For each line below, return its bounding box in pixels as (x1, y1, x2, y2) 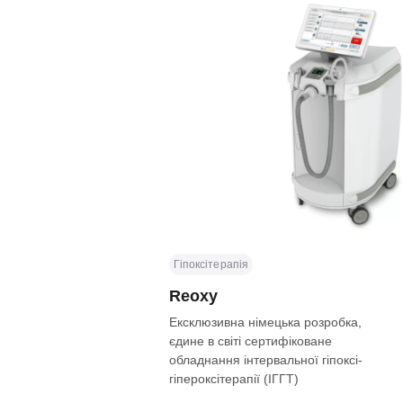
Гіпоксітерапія (173, 257, 249, 271)
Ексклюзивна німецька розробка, (168, 314, 362, 329)
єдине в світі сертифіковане (168, 333, 332, 348)
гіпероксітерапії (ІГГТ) (168, 371, 299, 386)
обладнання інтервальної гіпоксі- (168, 352, 363, 367)
